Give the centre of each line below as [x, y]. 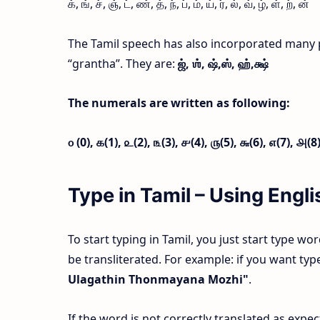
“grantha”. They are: [122, 63]
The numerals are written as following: [179, 102]
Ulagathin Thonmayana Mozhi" [158, 279]
